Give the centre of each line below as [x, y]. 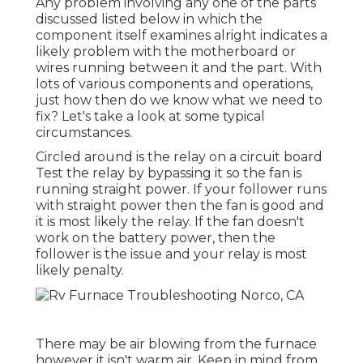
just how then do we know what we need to [179, 100]
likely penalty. [80, 270]
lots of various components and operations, [174, 83]
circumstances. [84, 132]
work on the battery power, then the [156, 237]
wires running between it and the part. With [179, 67]
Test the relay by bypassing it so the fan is [169, 173]
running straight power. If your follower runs [181, 189]
